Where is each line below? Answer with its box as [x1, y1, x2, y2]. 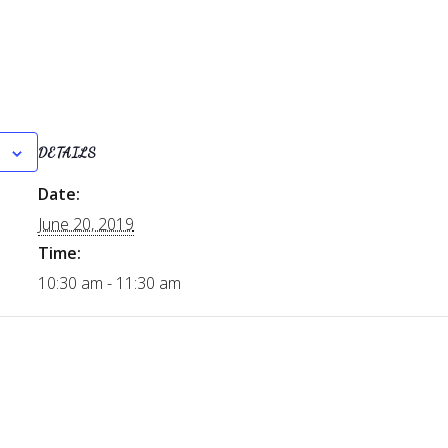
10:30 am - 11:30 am [38, 272, 182, 294]
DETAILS [38, 144, 97, 161]
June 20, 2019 [38, 213, 135, 235]
